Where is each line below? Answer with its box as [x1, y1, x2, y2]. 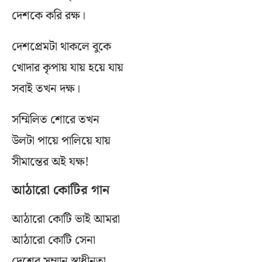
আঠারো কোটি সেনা [12, 231, 95, 250]
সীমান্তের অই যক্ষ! [12, 153, 89, 172]
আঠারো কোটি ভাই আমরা [12, 210, 120, 229]
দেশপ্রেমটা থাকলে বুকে [12, 37, 111, 57]
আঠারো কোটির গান [12, 180, 109, 201]
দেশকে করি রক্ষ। [12, 6, 85, 26]
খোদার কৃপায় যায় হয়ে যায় [12, 58, 123, 78]
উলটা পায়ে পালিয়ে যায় [12, 132, 111, 151]
